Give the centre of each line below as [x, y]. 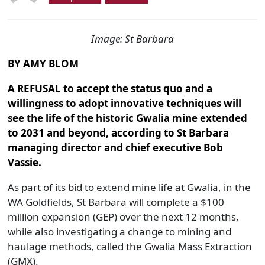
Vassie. [25, 162]
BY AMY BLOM [43, 64]
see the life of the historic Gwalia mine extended [127, 118]
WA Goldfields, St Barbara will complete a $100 [116, 202]
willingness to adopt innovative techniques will [124, 103]
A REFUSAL [35, 88]
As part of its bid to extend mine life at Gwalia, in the [129, 187]
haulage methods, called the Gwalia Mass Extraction [130, 246]
